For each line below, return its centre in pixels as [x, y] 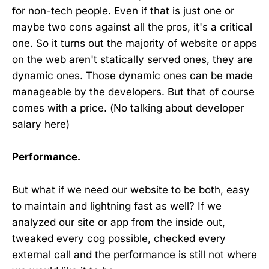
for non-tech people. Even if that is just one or [123, 11]
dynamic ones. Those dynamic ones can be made [132, 76]
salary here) [41, 125]
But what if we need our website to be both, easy [131, 189]
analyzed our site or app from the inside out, [119, 222]
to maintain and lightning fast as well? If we [117, 206]
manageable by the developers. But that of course [133, 92]
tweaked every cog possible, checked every [119, 238]
